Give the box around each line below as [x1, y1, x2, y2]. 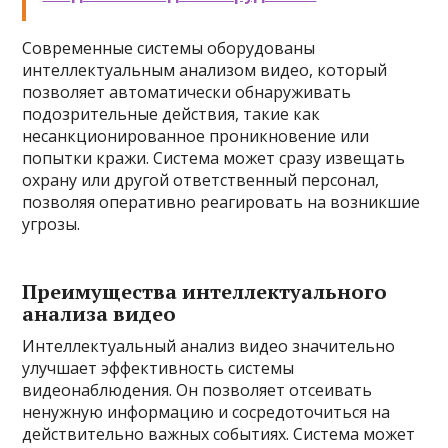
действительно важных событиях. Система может [22, 423, 416, 445]
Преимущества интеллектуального [22, 278, 388, 305]
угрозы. [22, 213, 81, 235]
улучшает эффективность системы [22, 357, 295, 379]
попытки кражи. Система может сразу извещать [22, 147, 406, 169]
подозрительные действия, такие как [22, 103, 321, 125]
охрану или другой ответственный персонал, [22, 169, 380, 191]
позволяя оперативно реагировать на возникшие [22, 191, 421, 213]
